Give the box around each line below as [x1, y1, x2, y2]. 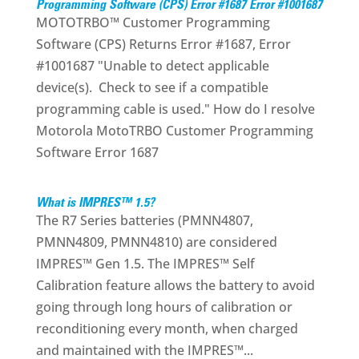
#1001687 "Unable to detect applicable [35, 57, 269, 75]
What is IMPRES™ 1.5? [35, 197, 155, 210]
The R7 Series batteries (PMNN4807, [35, 212, 253, 229]
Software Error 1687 [35, 143, 159, 161]
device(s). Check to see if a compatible [35, 79, 268, 96]
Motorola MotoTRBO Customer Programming [35, 122, 313, 139]
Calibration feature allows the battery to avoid [35, 276, 315, 294]
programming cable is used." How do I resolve [35, 100, 315, 118]
